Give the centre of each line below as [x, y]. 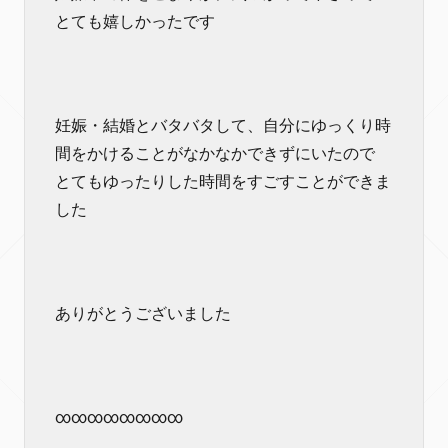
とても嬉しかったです [135, 21]
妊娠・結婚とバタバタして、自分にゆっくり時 [223, 125]
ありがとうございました [143, 313]
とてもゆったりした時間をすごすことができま [223, 181]
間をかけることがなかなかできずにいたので [215, 153]
